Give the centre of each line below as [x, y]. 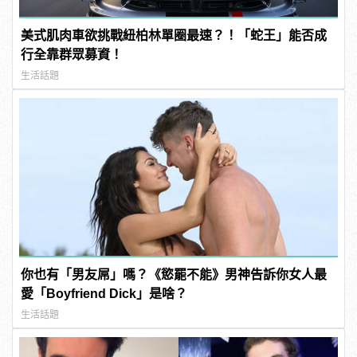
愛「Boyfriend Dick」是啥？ [104, 293]
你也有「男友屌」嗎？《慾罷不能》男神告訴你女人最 [174, 274]
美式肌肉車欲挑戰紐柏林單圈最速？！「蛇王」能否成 [174, 35]
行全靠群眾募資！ [72, 54]
